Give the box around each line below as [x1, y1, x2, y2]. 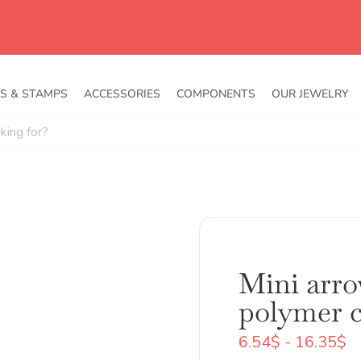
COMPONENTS [176, 85, 255, 102]
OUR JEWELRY [272, 85, 348, 102]
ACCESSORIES [84, 85, 160, 102]
